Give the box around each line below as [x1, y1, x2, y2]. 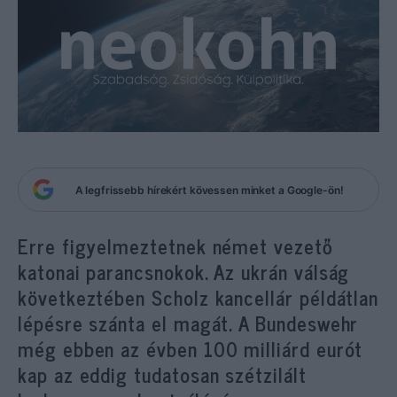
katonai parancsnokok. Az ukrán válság [18, 255, 350, 288]
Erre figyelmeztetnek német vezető [18, 230, 333, 262]
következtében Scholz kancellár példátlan [18, 281, 379, 314]
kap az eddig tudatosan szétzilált [18, 358, 307, 391]
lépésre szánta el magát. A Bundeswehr [18, 307, 359, 339]
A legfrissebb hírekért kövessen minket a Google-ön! [74, 183, 344, 197]
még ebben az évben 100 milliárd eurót [18, 332, 363, 365]
